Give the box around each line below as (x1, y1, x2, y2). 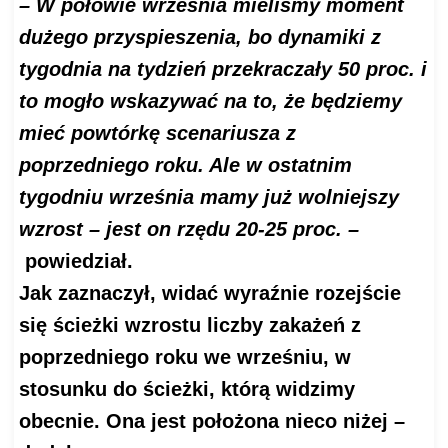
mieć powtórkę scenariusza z (18, 122, 296, 145)
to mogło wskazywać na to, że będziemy (18, 90, 402, 113)
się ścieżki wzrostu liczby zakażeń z (18, 314, 361, 337)
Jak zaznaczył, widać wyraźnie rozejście (18, 282, 401, 305)
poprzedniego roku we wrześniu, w (18, 346, 351, 369)
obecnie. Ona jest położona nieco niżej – (18, 410, 405, 433)
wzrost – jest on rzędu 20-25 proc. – (18, 218, 359, 241)
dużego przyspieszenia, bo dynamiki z (18, 26, 381, 49)
